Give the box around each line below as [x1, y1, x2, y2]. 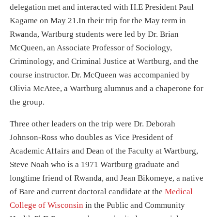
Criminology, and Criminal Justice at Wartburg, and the [10, 57, 199, 66]
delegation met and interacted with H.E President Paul [10, 2, 194, 12]
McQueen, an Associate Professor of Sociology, [10, 43, 172, 53]
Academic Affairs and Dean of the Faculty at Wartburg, [10, 146, 198, 156]
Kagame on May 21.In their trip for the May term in [10, 16, 186, 26]
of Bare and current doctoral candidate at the [10, 187, 165, 197]
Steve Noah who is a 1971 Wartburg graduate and [10, 160, 179, 170]
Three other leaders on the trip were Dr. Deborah [10, 119, 175, 129]
